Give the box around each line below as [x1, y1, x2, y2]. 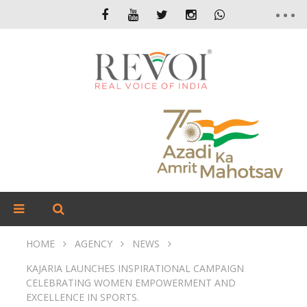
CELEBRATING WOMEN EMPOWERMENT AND [26, 276, 236, 289]
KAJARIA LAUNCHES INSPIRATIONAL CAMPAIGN [26, 262, 244, 275]
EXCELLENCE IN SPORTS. [26, 291, 139, 304]
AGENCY [75, 237, 112, 250]
